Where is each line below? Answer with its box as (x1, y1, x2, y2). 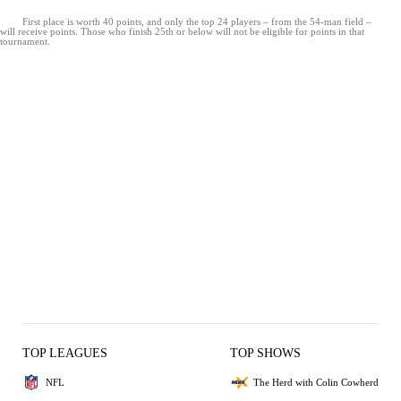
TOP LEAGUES (22, 346, 107, 360)
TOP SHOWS (230, 346, 301, 360)
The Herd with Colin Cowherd (253, 376, 379, 388)
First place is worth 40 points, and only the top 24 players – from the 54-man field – (22, 16, 371, 27)
